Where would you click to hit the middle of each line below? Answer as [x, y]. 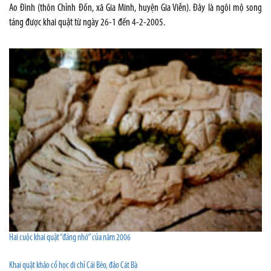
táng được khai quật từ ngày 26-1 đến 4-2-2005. [87, 22]
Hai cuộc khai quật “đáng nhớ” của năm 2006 [70, 238]
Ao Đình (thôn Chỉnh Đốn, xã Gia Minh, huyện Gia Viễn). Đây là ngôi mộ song [135, 8]
